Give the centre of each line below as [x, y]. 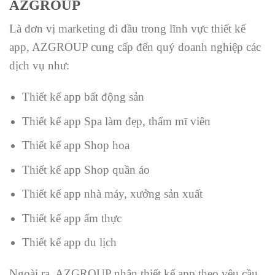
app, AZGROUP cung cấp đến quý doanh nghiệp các [135, 47]
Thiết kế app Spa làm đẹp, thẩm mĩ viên [116, 121]
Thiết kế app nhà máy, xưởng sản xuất [112, 194]
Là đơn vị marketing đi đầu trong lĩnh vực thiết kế [127, 29]
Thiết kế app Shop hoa [76, 145]
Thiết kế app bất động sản [83, 96]
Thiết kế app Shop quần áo [86, 169]
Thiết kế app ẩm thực [72, 218]
